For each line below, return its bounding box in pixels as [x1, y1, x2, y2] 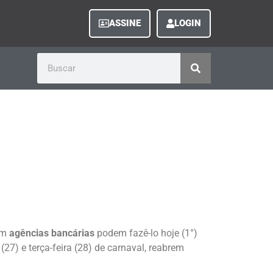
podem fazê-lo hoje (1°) [94, 227, 197, 239]
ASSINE [108, 18, 141, 29]
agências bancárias [9, 227, 94, 239]
